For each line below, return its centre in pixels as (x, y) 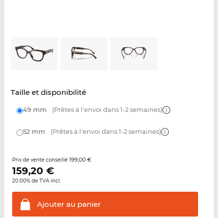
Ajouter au (56, 204)
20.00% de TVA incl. (36, 181)
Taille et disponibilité (48, 92)
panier (88, 204)
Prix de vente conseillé (40, 160)
